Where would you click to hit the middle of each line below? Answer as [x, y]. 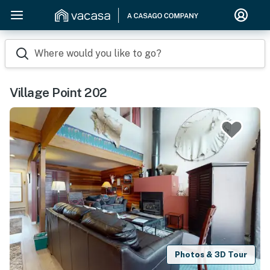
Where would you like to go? [98, 53]
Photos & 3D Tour [211, 254]
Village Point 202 [58, 93]
